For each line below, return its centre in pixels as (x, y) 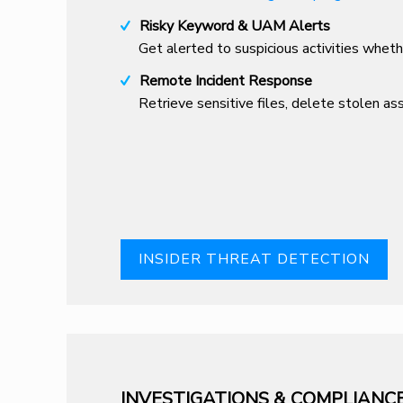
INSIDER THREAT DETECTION (254, 259)
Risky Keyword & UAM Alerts (234, 26)
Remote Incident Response (225, 81)
